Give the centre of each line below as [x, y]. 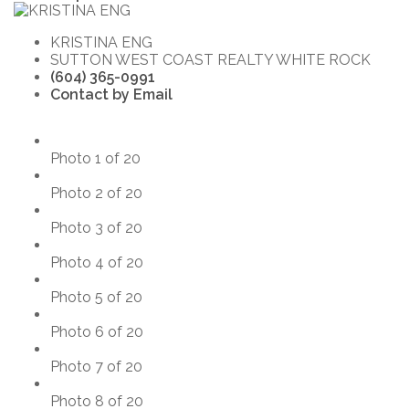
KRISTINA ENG [101, 42]
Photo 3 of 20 [96, 227]
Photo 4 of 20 [97, 262]
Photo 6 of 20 [97, 331]
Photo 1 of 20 [95, 158]
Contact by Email [111, 94]
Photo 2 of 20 [96, 193]
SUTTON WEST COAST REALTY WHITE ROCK [210, 59]
